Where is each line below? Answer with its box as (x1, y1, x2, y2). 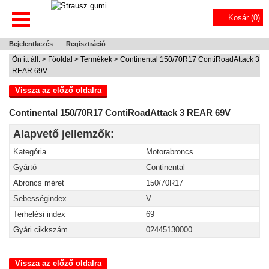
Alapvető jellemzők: (13, 128, 114, 140)
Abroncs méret (13, 178, 64, 187)
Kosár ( (228, 13, 253, 22)
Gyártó (13, 163, 37, 172)
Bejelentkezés (9, 40, 53, 47)
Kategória (13, 147, 46, 156)
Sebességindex (13, 194, 67, 203)
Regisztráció (66, 40, 106, 47)
